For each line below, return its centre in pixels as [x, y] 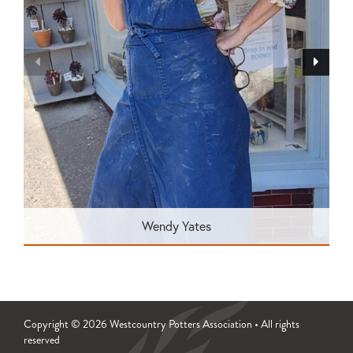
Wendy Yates [176, 227]
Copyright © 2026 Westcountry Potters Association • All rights [162, 325]
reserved [42, 340]
